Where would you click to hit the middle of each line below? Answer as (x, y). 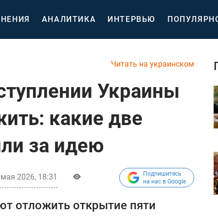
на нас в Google (164, 182)
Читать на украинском (153, 64)
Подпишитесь (162, 174)
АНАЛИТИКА (69, 19)
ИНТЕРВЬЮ (132, 19)
